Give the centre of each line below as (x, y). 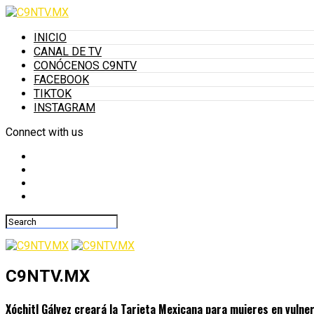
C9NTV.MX (48, 276)
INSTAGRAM (64, 108)
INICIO (50, 37)
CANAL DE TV (68, 52)
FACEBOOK (61, 80)
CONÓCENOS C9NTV (85, 66)
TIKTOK (53, 94)
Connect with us (45, 132)
